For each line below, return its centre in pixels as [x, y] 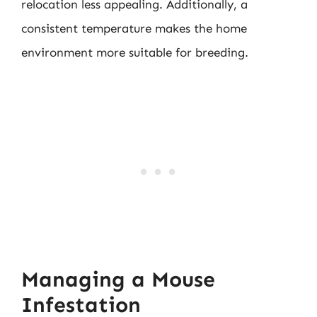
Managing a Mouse [118, 279]
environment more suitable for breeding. [135, 52]
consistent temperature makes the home [134, 28]
